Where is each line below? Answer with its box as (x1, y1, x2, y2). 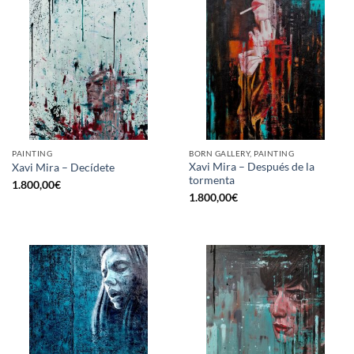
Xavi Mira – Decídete (12, 160, 115, 174)
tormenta (189, 173, 235, 186)
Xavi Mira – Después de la (189, 160, 314, 173)
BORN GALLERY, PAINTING (189, 149, 295, 159)
